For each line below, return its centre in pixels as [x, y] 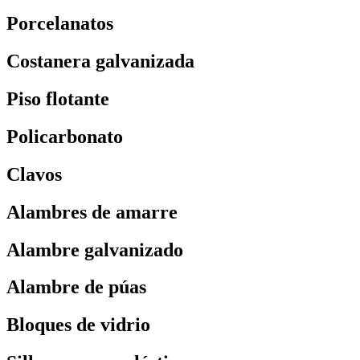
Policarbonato [65, 136]
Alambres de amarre [92, 212]
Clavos [34, 174]
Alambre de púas [76, 287]
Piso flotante [58, 98]
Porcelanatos [60, 24]
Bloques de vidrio [78, 325]
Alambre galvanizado [95, 250]
